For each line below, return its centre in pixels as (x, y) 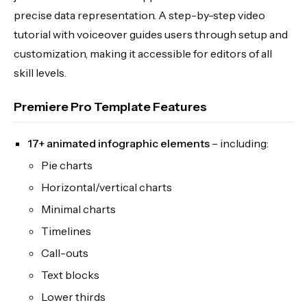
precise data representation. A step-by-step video (139, 15)
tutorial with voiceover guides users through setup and (151, 34)
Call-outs (65, 253)
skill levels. (40, 72)
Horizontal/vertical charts (107, 187)
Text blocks (70, 274)
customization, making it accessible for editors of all (143, 53)
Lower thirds (73, 296)
